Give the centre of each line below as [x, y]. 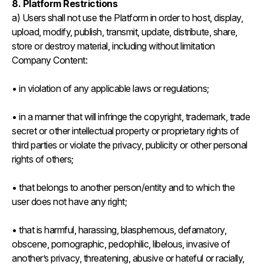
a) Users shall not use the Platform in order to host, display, [128, 18]
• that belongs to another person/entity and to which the [123, 187]
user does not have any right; [70, 202]
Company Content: [51, 60]
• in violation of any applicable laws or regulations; [112, 88]
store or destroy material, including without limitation [113, 46]
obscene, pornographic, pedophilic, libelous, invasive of [121, 244]
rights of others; [44, 159]
